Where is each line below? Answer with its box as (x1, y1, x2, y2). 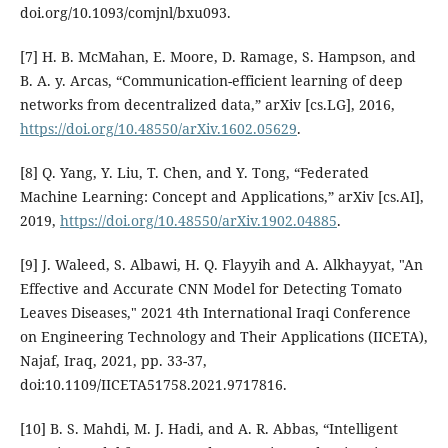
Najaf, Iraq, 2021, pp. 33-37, (19, 351, 207, 371)
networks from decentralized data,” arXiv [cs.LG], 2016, (19, 95, 395, 115)
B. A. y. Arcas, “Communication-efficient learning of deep (19, 71, 403, 91)
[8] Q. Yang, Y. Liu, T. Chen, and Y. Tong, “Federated (19, 163, 369, 183)
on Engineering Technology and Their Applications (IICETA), (19, 327, 428, 347)
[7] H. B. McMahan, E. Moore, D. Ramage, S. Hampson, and (19, 47, 416, 67)
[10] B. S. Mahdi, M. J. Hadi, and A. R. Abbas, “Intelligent (19, 419, 398, 439)
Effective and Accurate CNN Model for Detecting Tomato (19, 279, 402, 299)
